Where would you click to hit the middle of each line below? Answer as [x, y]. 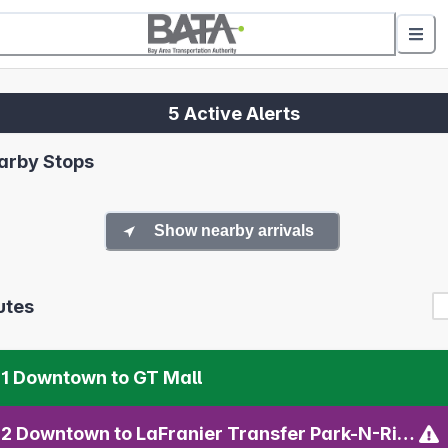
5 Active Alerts [234, 113]
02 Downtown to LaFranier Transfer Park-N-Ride [406, 434]
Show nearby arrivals [234, 231]
